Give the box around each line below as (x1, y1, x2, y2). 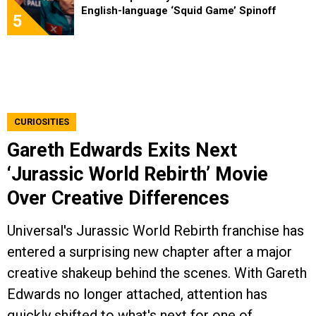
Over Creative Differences (7, 186, 229, 209)
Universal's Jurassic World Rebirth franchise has (7, 221, 304, 239)
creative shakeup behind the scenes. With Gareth (7, 264, 307, 281)
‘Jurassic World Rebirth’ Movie (7, 162, 268, 186)
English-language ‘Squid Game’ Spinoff (81, 4, 276, 17)
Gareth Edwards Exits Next (7, 138, 237, 162)
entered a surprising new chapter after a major (7, 243, 292, 260)
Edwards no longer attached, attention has (7, 285, 267, 303)
